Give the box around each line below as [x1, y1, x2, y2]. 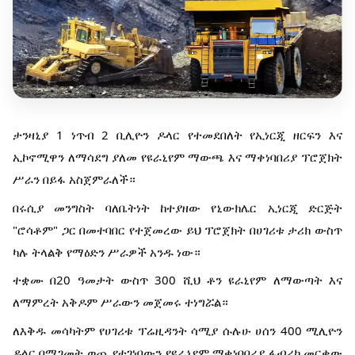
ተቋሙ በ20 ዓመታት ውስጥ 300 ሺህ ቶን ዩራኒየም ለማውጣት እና [13, 272, 342, 288]
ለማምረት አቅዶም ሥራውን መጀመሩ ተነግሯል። [13, 294, 228, 311]
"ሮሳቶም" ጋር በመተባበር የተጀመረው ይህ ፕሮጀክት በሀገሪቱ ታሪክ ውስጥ [13, 221, 342, 238]
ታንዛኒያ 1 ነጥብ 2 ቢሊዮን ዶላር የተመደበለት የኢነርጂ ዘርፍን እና [13, 127, 342, 143]
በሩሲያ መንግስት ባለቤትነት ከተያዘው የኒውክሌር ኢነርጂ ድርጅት [13, 199, 342, 216]
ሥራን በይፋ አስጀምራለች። [13, 171, 136, 188]
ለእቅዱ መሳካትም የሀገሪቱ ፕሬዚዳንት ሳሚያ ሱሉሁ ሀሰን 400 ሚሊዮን [13, 322, 342, 338]
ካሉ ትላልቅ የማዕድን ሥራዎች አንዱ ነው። [13, 243, 200, 260]
